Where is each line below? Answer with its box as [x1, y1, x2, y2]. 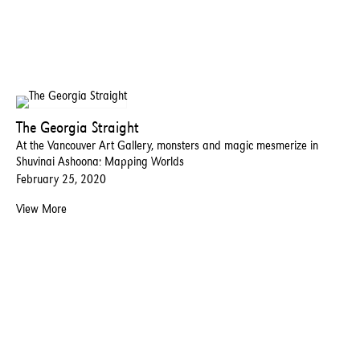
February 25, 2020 [16, 171, 106, 187]
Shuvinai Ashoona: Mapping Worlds [16, 153, 184, 170]
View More [16, 201, 67, 217]
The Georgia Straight [16, 117, 139, 137]
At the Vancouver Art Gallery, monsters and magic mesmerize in [16, 137, 318, 153]
